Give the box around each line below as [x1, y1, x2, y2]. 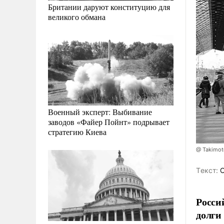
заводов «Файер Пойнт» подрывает [48, 116, 169, 127]
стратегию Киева [48, 126, 106, 137]
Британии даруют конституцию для [48, 1, 170, 12]
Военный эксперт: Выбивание [48, 106, 152, 117]
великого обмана [48, 11, 105, 22]
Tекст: [196, 165, 218, 174]
